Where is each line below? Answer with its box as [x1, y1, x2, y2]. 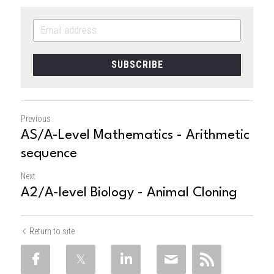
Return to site [29, 226, 75, 236]
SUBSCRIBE [111, 58, 163, 70]
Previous [21, 113, 51, 124]
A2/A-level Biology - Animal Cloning [21, 185, 237, 199]
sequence [21, 146, 77, 160]
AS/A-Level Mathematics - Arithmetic [21, 128, 250, 142]
